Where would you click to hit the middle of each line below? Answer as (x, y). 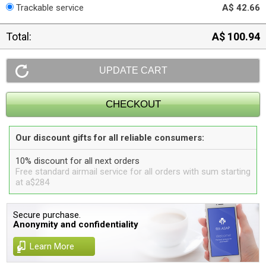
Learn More (52, 246)
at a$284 (32, 182)
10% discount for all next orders (77, 161)
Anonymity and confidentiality (76, 224)
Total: (19, 37)
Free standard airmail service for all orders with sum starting (133, 172)
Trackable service (50, 8)
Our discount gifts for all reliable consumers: (110, 138)
